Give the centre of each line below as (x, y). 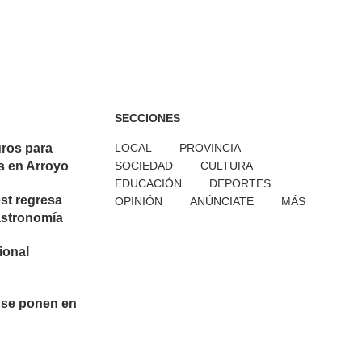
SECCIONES (147, 118)
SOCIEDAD (144, 166)
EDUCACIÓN (148, 183)
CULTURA (227, 166)
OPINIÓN (139, 201)
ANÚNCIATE (222, 201)
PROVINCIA (210, 148)
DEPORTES (240, 183)
